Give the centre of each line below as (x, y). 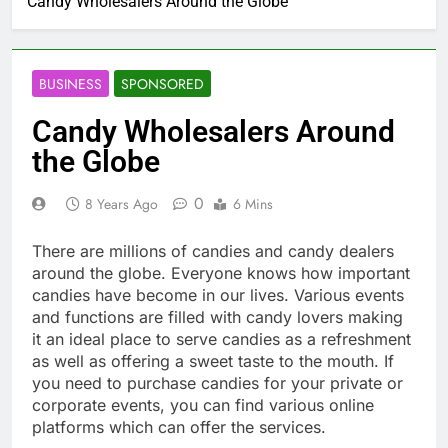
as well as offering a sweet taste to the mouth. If (213, 360)
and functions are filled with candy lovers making (217, 316)
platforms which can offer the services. (179, 426)
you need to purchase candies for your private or (217, 382)
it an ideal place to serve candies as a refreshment (221, 338)
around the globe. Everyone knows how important (221, 272)
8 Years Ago (121, 203)
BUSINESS (70, 83)
